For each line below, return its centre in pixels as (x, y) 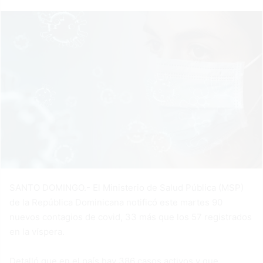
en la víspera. (37, 232)
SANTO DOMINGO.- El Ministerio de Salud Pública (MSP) (127, 188)
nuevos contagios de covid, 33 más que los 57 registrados (131, 217)
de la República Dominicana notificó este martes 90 (116, 203)
